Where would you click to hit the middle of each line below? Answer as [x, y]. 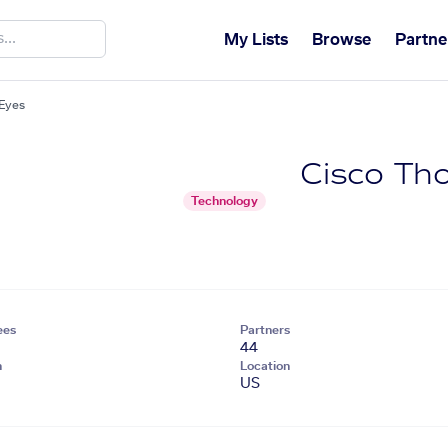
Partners [265, 330]
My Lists [256, 40]
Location [265, 366]
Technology [224, 201]
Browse [341, 40]
